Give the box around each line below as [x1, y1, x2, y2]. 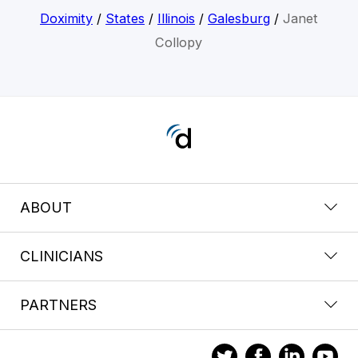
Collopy [155, 34, 203, 50]
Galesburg [207, 10, 270, 26]
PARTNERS [20, 296, 97, 313]
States [105, 10, 145, 26]
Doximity [39, 10, 93, 26]
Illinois [157, 10, 195, 26]
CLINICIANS [20, 247, 103, 265]
